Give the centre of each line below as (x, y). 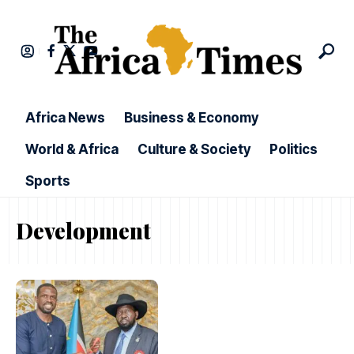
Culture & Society (194, 150)
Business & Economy (191, 118)
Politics (294, 150)
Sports (48, 181)
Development (83, 230)
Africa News (65, 118)
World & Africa (72, 150)
